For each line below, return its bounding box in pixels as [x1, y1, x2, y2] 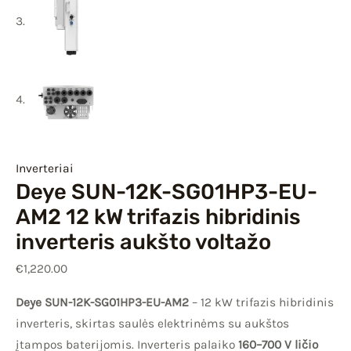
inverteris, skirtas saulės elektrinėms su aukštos [16, 316, 289, 331]
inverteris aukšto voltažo [16, 228, 271, 255]
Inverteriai [16, 161, 74, 175]
